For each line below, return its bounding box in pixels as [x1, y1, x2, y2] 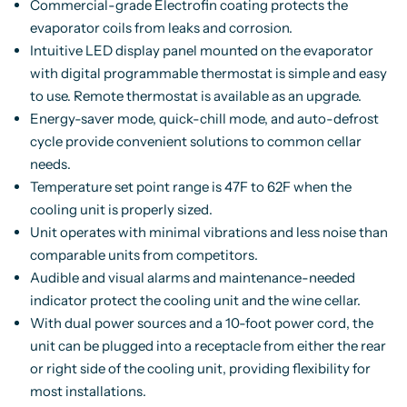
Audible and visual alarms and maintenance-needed [29, 269, 355, 286]
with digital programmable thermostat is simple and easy [29, 65, 387, 82]
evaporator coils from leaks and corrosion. [29, 19, 293, 36]
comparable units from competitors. [29, 246, 258, 263]
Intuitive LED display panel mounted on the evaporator [29, 42, 373, 59]
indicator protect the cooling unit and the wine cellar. [29, 292, 361, 309]
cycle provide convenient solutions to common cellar [29, 133, 362, 150]
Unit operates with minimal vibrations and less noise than [29, 223, 388, 241]
